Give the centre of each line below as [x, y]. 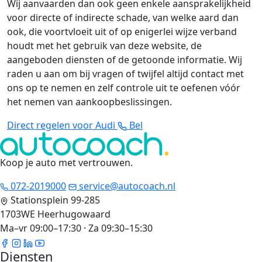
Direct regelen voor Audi [62, 125]
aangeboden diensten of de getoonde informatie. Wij [125, 60]
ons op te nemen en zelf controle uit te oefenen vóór [124, 88]
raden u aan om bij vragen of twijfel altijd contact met [125, 74]
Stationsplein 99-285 [55, 200]
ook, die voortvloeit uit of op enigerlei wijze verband [122, 32]
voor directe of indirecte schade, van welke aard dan [123, 18]
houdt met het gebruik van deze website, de [104, 46]
